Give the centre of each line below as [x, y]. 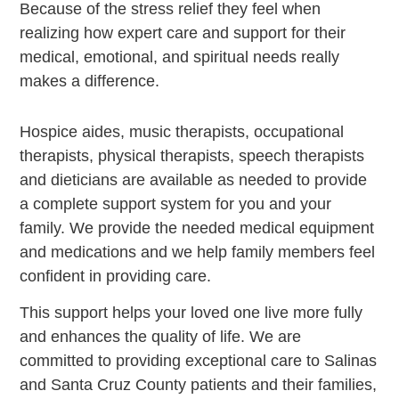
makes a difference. [90, 81]
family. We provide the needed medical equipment [197, 228]
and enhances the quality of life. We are [161, 337]
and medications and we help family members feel [198, 252]
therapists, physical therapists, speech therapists [192, 156]
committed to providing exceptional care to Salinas [199, 361]
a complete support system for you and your [176, 204]
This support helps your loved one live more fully [191, 313]
